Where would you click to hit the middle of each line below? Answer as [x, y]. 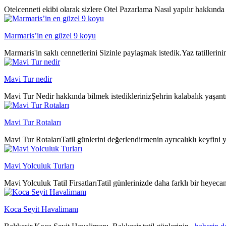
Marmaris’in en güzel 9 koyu [50, 35]
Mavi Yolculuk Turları [39, 165]
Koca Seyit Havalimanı [41, 209]
